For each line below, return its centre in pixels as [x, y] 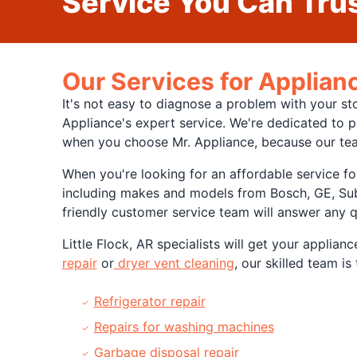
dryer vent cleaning [174, 263]
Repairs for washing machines [184, 327]
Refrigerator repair [149, 301]
